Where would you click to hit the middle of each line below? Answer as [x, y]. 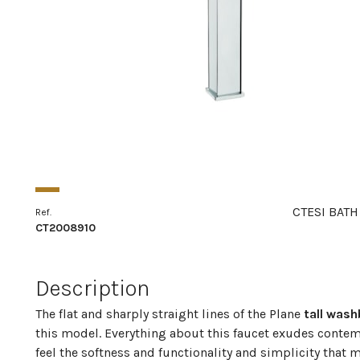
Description [92, 288]
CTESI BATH [325, 211]
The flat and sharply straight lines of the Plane [170, 314]
